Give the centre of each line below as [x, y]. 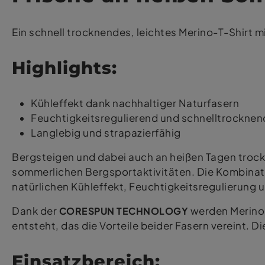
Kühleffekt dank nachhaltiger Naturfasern [135, 103]
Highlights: [64, 67]
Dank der [35, 211]
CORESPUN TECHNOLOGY [123, 211]
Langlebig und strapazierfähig [106, 132]
